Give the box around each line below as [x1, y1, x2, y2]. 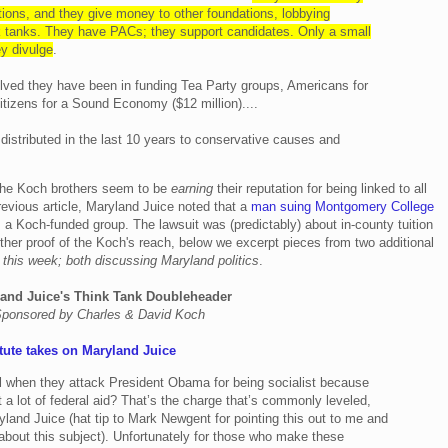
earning [171, 181, 213, 197]
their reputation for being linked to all [213, 181, 427, 197]
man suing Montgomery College [251, 199, 434, 215]
